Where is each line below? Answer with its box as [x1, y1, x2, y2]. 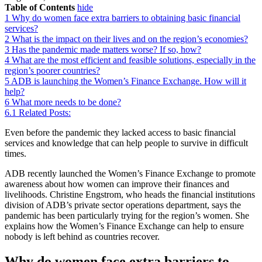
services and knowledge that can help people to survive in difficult [5, 137, 248, 148]
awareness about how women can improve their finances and [5, 178, 229, 189]
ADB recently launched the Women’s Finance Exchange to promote [5, 168, 256, 178]
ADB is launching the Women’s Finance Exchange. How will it [11, 75, 246, 86]
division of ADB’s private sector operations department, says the [5, 199, 241, 210]
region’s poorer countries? [5, 65, 100, 75]
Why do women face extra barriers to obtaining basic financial [12, 12, 240, 23]
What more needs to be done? [12, 96, 121, 107]
